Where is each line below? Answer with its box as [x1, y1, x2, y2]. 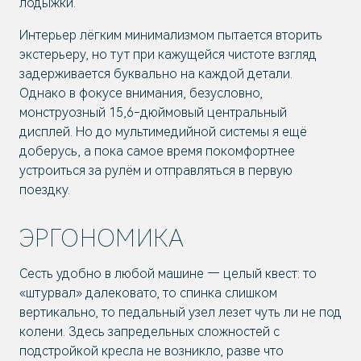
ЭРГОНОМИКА [19, 224, 184, 252]
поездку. [19, 182, 70, 197]
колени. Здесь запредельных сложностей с [19, 324, 280, 339]
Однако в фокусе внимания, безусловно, [19, 85, 263, 101]
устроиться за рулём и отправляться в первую [19, 163, 293, 178]
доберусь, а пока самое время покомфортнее [19, 143, 295, 159]
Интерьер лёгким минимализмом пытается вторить [19, 27, 322, 43]
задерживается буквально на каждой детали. [19, 66, 293, 81]
